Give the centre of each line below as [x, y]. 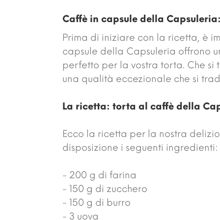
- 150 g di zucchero [105, 189]
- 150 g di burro [96, 202]
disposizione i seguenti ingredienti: [140, 147]
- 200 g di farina [99, 175]
